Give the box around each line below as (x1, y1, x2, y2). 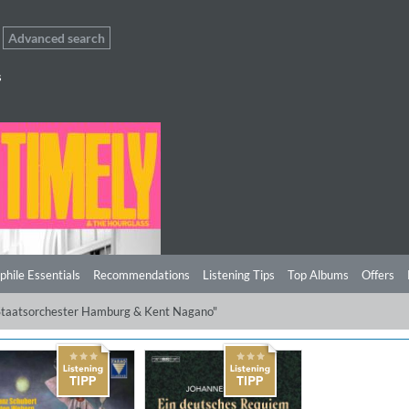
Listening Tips (203, 267, 275, 282)
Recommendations (93, 267, 190, 282)
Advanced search (8, 30, 105, 46)
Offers (362, 267, 394, 282)
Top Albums (288, 267, 349, 282)
